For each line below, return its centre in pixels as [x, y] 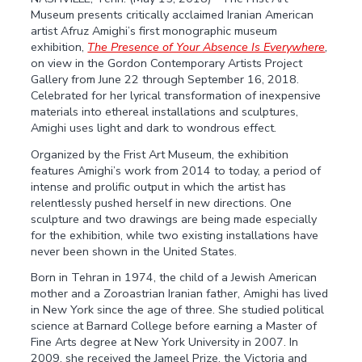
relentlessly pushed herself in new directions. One [162, 202]
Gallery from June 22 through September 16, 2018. [165, 79]
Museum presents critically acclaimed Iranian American [173, 14]
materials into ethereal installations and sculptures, [165, 111]
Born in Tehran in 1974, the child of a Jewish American [174, 278]
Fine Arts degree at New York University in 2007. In [165, 342]
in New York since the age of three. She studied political [178, 310]
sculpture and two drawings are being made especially [174, 219]
